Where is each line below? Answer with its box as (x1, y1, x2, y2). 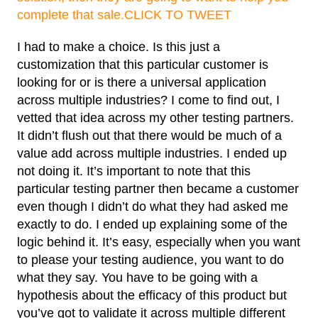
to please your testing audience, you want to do (17, 252, 284, 267)
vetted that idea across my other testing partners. (17, 110, 294, 125)
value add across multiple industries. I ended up (17, 146, 287, 160)
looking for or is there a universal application (17, 75, 266, 89)
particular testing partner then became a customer (17, 181, 299, 196)
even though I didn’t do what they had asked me (17, 199, 288, 214)
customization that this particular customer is (17, 57, 268, 72)
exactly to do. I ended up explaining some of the (17, 216, 287, 231)
